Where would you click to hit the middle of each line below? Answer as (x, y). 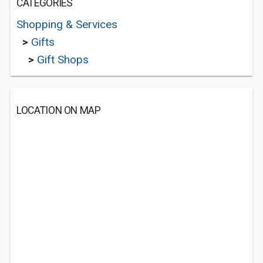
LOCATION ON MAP (59, 110)
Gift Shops (63, 60)
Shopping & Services (67, 24)
